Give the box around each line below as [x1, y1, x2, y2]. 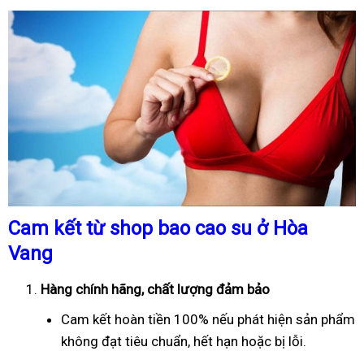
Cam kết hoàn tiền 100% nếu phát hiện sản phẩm [61, 310, 355, 327]
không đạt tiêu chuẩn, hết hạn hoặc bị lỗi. [61, 332, 306, 349]
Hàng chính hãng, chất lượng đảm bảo [41, 280, 270, 297]
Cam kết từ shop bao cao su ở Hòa [8, 216, 308, 240]
